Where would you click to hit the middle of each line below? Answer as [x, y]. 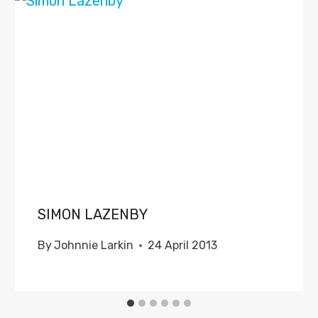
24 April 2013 [183, 245]
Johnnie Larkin [94, 245]
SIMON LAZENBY [93, 214]
